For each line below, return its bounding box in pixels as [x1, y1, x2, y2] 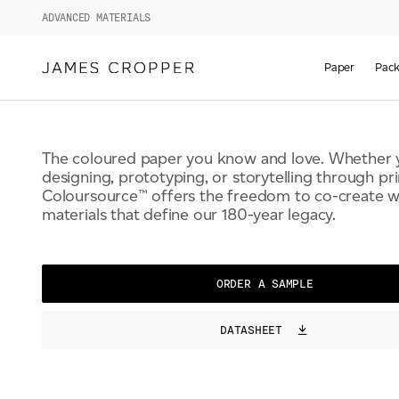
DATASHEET [220, 323, 289, 338]
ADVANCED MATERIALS [42, 12, 151, 24]
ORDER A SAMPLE [216, 276, 313, 290]
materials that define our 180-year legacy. [42, 205, 337, 224]
